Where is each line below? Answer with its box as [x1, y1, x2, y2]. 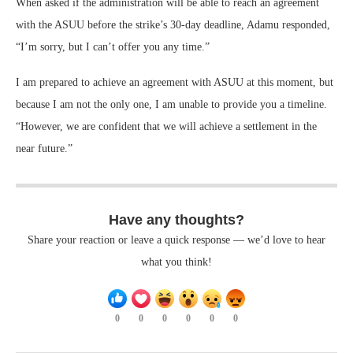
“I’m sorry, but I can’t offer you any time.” [16, 40, 210, 53]
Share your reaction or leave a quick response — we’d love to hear [28, 233, 325, 246]
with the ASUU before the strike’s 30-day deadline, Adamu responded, [16, 18, 330, 31]
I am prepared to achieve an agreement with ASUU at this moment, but [16, 76, 333, 88]
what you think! [141, 255, 212, 268]
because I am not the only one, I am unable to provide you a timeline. [16, 98, 327, 110]
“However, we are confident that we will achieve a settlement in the [16, 120, 317, 132]
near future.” [16, 142, 72, 154]
